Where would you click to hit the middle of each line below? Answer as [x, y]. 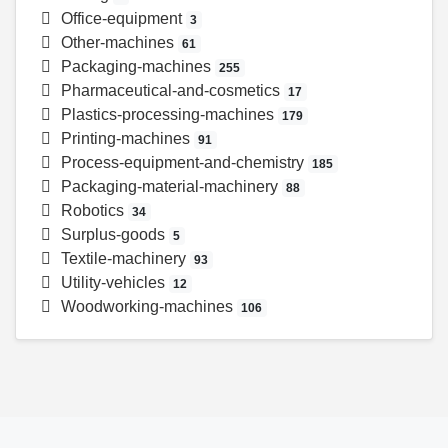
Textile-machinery [123, 259]
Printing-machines [125, 139]
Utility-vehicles [112, 283]
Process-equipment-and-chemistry [182, 163]
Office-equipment [121, 19]
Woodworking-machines [146, 307]
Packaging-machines [135, 67]
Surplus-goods [112, 235]
